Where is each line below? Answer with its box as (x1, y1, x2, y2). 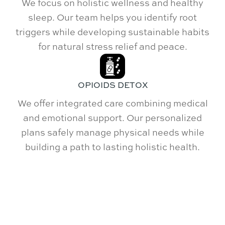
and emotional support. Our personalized (23, 111, 202, 124)
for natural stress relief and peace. (38, 40, 187, 52)
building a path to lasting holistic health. (25, 140, 200, 153)
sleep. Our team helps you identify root (28, 11, 197, 23)
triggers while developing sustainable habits (16, 26, 209, 38)
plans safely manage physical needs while (21, 126, 204, 138)
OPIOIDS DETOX (77, 79, 148, 90)
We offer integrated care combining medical (17, 96, 208, 109)
